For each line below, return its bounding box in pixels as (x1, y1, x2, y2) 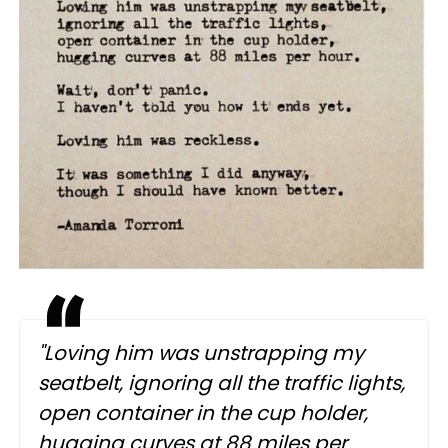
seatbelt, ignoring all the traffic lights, (38, 369, 405, 398)
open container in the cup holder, (38, 399, 368, 428)
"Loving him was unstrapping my (38, 339, 364, 368)
